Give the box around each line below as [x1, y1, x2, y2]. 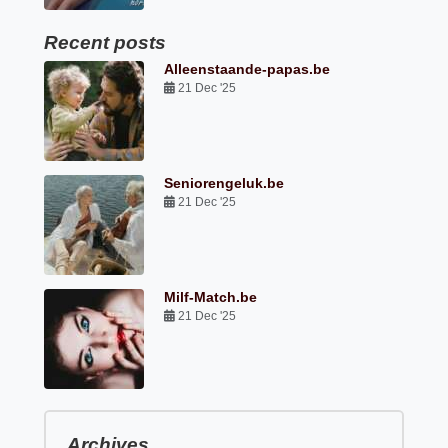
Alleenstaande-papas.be [164, 61, 331, 78]
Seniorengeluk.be [164, 175, 285, 192]
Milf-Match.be [164, 289, 258, 306]
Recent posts [44, 32, 167, 54]
